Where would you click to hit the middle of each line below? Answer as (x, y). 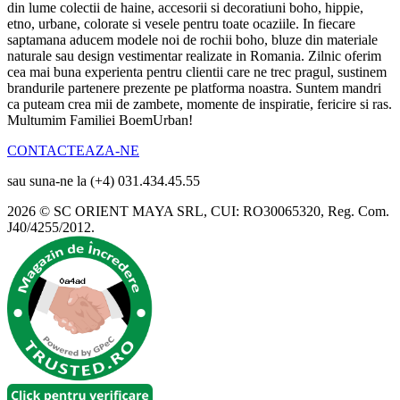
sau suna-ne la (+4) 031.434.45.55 (104, 181)
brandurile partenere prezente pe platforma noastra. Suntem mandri (194, 88)
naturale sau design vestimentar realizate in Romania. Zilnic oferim (194, 56)
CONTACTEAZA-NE (73, 151)
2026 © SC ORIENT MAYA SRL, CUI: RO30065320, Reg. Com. (198, 212)
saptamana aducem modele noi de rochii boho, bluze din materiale (192, 40)
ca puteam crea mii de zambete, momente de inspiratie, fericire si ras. (200, 104)
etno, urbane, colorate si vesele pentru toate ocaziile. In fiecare (181, 24)
